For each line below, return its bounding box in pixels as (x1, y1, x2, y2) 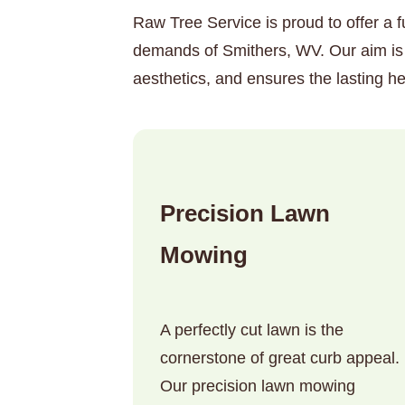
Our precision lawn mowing (160, 377, 355, 396)
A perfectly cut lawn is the (160, 321, 344, 340)
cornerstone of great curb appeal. (160, 349, 400, 368)
